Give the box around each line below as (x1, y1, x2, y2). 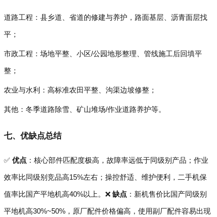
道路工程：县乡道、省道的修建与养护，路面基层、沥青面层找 (4, 13, 207, 21)
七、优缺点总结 (4, 131, 62, 140)
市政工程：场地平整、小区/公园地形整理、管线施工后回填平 (4, 49, 202, 58)
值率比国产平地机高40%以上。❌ (4, 190, 112, 198)
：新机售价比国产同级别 (127, 190, 207, 198)
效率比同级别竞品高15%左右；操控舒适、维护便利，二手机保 (4, 173, 207, 181)
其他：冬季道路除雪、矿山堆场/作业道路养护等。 (4, 105, 166, 113)
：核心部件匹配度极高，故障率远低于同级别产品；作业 (27, 156, 208, 164)
